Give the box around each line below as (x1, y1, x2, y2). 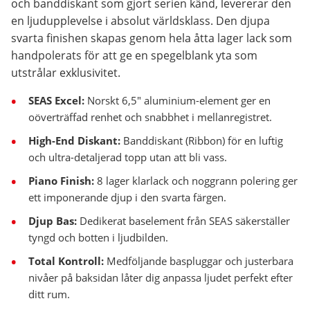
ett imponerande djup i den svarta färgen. (28, 190, 226, 204)
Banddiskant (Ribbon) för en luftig (120, 134, 283, 147)
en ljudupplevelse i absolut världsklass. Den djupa (11, 13, 270, 28)
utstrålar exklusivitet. (11, 65, 120, 80)
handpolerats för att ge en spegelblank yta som (11, 48, 257, 63)
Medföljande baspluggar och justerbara (104, 254, 293, 268)
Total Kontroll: (28, 254, 104, 268)
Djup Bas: (28, 214, 77, 228)
